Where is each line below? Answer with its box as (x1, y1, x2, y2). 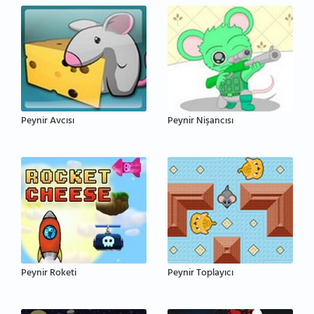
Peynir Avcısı (21, 112, 74, 132)
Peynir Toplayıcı (168, 264, 233, 283)
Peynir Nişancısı (168, 112, 233, 132)
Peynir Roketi (21, 264, 76, 283)
